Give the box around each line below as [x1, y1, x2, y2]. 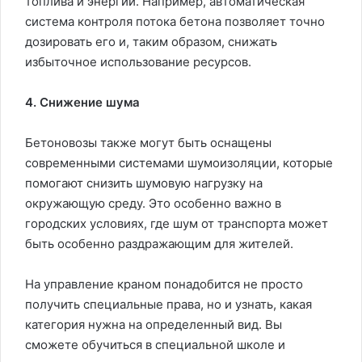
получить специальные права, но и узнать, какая [25, 296, 312, 312]
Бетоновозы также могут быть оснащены [25, 134, 271, 150]
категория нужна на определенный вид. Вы [25, 316, 282, 332]
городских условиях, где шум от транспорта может [25, 215, 328, 231]
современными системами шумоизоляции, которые [25, 154, 333, 170]
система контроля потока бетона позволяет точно [25, 13, 325, 29]
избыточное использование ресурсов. [25, 53, 251, 69]
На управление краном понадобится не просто [25, 276, 303, 292]
